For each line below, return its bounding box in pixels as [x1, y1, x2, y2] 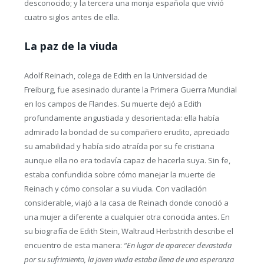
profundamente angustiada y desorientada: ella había [24, 113, 219, 124]
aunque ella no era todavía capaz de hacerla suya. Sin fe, [24, 155, 230, 166]
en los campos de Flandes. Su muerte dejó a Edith [24, 98, 202, 110]
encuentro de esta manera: [24, 240, 124, 251]
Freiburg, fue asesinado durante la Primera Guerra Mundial [24, 84, 237, 95]
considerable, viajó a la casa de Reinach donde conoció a [24, 197, 229, 209]
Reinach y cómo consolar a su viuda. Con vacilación [24, 183, 207, 194]
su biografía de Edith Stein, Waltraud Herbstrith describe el [24, 226, 233, 237]
